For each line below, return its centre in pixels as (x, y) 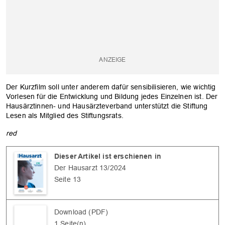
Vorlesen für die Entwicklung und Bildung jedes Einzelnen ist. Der (112, 96)
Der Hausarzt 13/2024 (90, 167)
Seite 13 (68, 179)
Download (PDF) (81, 212)
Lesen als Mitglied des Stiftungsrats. (65, 115)
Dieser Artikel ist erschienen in (108, 156)
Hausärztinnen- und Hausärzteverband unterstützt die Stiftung (107, 106)
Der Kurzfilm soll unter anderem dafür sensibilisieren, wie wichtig (111, 87)
